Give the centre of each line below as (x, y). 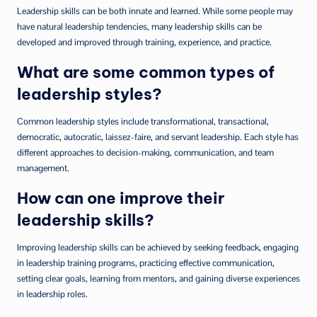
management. (43, 168)
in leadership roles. (52, 294)
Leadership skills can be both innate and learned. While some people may (155, 11)
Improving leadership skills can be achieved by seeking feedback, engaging (158, 247)
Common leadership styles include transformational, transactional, (143, 121)
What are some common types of (146, 72)
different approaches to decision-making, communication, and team (145, 152)
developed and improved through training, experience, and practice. (144, 42)
